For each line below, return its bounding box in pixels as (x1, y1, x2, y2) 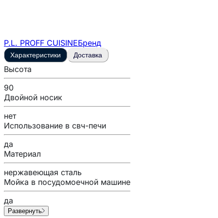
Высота (4, 64, 32, 74)
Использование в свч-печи (4, 120, 106, 130)
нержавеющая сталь (4, 167, 82, 177)
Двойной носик (4, 92, 62, 102)
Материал (4, 148, 41, 159)
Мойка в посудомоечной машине (4, 177, 130, 187)
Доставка (73, 51, 102, 59)
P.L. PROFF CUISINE (4, 37, 78, 48)
